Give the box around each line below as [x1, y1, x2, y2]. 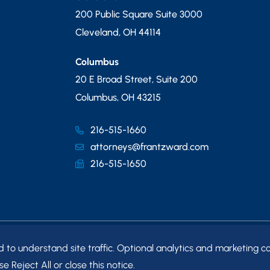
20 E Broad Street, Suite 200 [75, 74, 198, 85]
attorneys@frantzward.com [90, 141, 209, 152]
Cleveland [75, 27, 119, 38]
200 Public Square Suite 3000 [75, 8, 202, 20]
